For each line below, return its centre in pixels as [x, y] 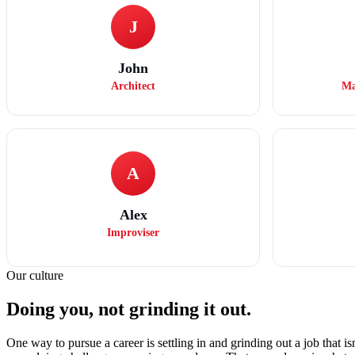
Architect [133, 86]
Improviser [133, 233]
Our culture [35, 276]
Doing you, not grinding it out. [129, 309]
